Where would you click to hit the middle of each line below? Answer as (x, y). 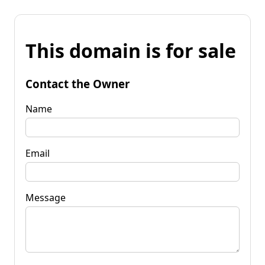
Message (46, 197)
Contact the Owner (77, 83)
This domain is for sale (131, 51)
